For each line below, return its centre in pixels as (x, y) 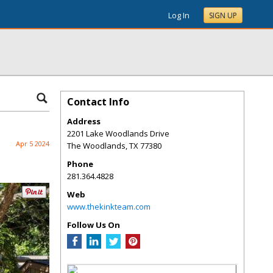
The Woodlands (96, 146)
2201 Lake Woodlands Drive (118, 133)
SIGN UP (223, 16)
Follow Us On (94, 225)
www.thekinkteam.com (109, 207)
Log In (179, 15)
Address (84, 121)
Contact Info (98, 102)
